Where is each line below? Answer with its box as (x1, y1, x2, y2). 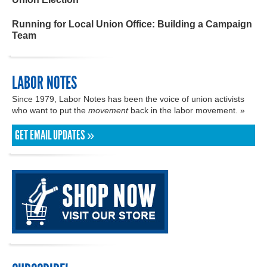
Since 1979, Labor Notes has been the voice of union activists (12, 94, 244, 104)
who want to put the (12, 105, 88, 115)
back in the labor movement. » (128, 105, 245, 115)
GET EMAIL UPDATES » (15, 127, 94, 143)
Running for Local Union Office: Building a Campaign (12, 18, 252, 29)
